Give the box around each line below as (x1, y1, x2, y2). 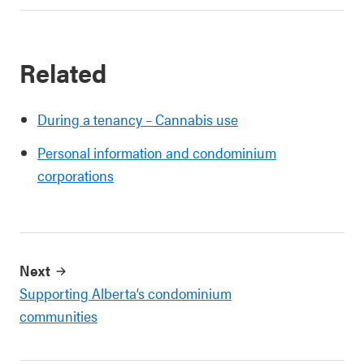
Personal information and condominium (37, 142, 276, 162)
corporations (37, 165, 114, 185)
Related (19, 54, 107, 90)
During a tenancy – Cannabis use (37, 109, 238, 129)
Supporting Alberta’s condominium (19, 283, 232, 303)
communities (19, 305, 97, 326)
